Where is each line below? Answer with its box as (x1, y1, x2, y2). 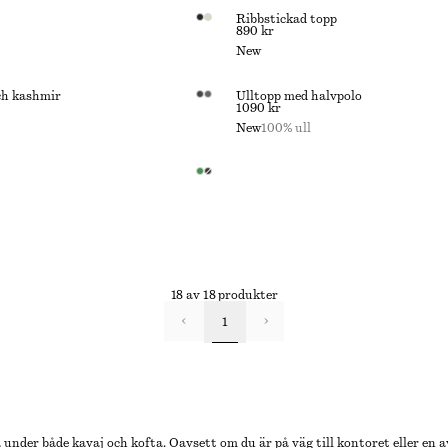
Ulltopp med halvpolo (236, 90, 362, 102)
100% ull (261, 122, 311, 134)
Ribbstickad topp (236, 13, 337, 25)
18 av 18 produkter (170, 289, 278, 301)
